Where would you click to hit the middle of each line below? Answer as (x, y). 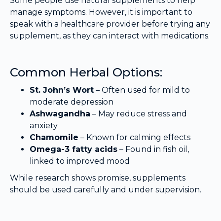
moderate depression (72, 102)
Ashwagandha (60, 114)
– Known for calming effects (134, 138)
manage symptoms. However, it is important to (101, 12)
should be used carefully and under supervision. (106, 190)
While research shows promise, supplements (98, 178)
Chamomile (54, 138)
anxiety (44, 126)
